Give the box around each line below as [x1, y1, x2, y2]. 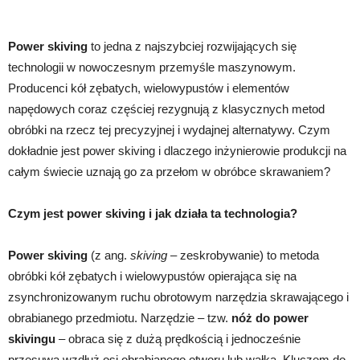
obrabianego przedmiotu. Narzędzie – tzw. [8, 310, 231, 325]
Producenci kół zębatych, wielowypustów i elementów [8, 80, 289, 95]
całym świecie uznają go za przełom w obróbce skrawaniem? [8, 164, 330, 178]
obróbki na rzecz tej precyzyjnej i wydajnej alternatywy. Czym [8, 122, 330, 137]
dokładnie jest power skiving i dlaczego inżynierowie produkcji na [8, 143, 346, 157]
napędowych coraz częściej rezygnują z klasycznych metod [8, 101, 325, 116]
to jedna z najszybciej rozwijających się [88, 39, 297, 53]
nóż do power [231, 310, 309, 325]
